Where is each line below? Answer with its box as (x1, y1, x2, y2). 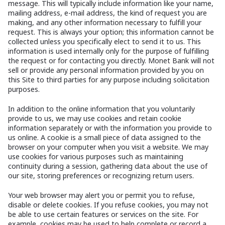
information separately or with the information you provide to (8, 123, 212, 133)
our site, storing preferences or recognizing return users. (8, 171, 194, 181)
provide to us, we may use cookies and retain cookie (8, 114, 181, 124)
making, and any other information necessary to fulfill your (8, 18, 201, 28)
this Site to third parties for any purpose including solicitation (8, 75, 209, 85)
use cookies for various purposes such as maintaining (8, 152, 183, 162)
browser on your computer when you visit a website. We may (8, 142, 208, 152)
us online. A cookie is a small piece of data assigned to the (8, 133, 201, 143)
